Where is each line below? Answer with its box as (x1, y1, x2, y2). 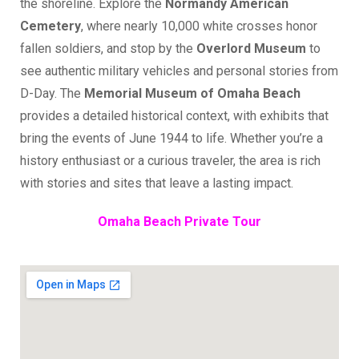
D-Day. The (20, 85, 84, 101)
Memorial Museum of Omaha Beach (84, 85, 301, 101)
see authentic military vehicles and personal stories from (20, 63, 338, 79)
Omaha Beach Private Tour (98, 213, 261, 229)
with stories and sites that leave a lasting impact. (20, 175, 293, 191)
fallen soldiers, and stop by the (20, 40, 196, 56)
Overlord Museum (196, 40, 306, 56)
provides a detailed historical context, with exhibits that (20, 107, 329, 123)
